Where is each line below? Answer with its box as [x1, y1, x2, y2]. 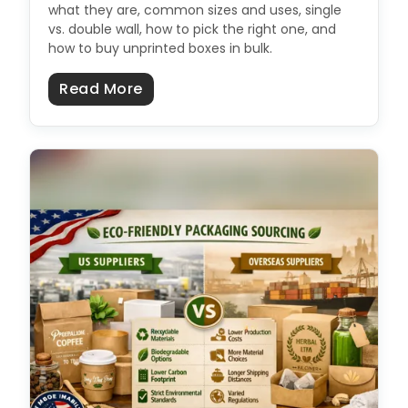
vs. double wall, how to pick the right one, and [48, 20, 336, 39]
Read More [59, 78, 143, 100]
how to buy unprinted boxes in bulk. [48, 39, 272, 58]
